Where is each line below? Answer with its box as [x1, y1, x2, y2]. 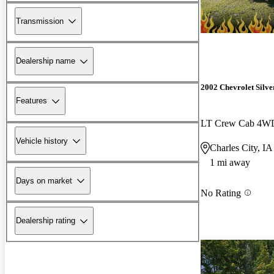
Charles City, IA [210, 142, 273, 153]
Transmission [16, 16, 64, 26]
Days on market [16, 176, 72, 185]
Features [16, 96, 47, 106]
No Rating [201, 187, 241, 198]
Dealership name [16, 56, 75, 66]
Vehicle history [16, 136, 68, 146]
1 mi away [210, 157, 250, 168]
